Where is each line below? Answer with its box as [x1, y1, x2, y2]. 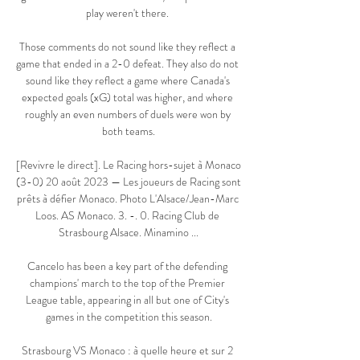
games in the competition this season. [45, 309, 212, 325]
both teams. [102, 123, 155, 140]
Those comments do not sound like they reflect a [19, 39, 235, 55]
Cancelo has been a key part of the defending [27, 258, 227, 275]
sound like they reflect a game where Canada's [25, 72, 230, 89]
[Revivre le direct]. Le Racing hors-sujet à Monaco [16, 157, 241, 174]
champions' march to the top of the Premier [30, 275, 225, 292]
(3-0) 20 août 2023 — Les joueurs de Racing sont [16, 174, 241, 190]
